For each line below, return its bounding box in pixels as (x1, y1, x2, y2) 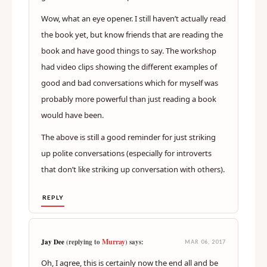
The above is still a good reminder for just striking (41, 132, 216, 143)
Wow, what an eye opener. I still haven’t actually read (41, 13, 226, 24)
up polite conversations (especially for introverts (41, 148, 212, 159)
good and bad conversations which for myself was (41, 77, 218, 89)
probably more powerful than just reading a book (41, 94, 216, 105)
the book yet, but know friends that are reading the (41, 29, 223, 41)
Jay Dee (41, 237, 64, 247)
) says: (125, 237, 144, 247)
